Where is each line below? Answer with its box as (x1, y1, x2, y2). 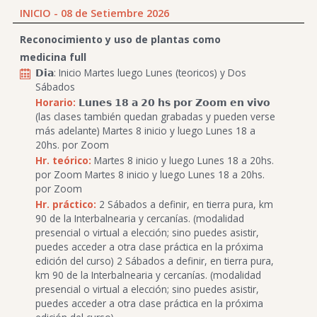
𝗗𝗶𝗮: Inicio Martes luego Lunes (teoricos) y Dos (35, 65, 246, 79)
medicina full (20, 50, 86, 64)
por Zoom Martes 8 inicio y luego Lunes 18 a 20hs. (35, 167, 265, 181)
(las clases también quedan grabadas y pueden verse (35, 109, 275, 123)
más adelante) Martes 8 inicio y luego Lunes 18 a (35, 123, 255, 137)
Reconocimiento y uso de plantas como (20, 32, 221, 46)
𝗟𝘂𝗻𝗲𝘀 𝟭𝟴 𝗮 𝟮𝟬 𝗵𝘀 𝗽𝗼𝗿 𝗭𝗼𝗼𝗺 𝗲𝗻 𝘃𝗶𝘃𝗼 (76, 95, 270, 109)
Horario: (35, 95, 76, 109)
